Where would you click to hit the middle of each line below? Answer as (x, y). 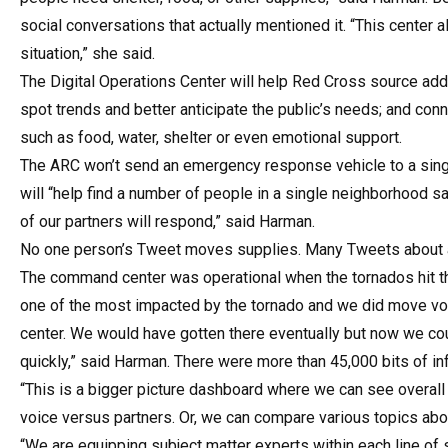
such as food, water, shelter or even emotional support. (211, 137)
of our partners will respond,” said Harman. (167, 221)
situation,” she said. (87, 53)
